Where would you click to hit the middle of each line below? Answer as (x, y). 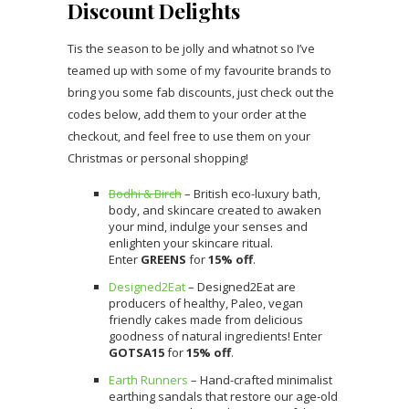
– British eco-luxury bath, (251, 193)
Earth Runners (148, 379)
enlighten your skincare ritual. (191, 242)
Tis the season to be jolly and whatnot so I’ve (191, 48)
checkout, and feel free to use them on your (189, 136)
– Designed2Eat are (241, 286)
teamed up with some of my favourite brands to (199, 70)
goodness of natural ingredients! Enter (215, 336)
